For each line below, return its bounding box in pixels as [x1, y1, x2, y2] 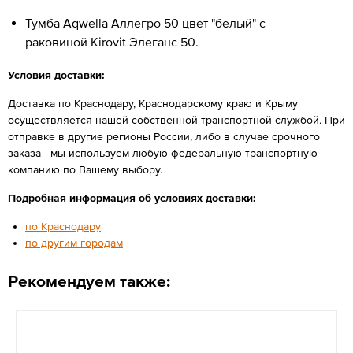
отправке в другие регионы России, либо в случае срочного [8, 129, 320, 143]
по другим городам [25, 236, 123, 249]
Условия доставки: [8, 68, 105, 81]
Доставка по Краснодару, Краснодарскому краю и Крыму [8, 96, 298, 110]
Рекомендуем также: [8, 271, 170, 290]
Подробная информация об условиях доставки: [8, 191, 256, 204]
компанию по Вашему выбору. [8, 162, 162, 176]
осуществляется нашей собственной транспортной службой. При [8, 113, 345, 126]
